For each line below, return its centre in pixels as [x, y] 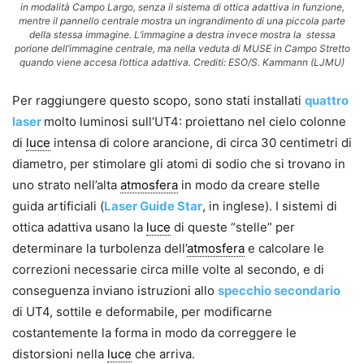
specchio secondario [279, 290]
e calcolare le [284, 248]
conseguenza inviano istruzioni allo [115, 290]
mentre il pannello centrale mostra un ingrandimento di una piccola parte [182, 20]
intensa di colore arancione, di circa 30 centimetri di [201, 142]
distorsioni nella [60, 353]
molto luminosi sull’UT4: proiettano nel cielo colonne [195, 121]
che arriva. [163, 353]
